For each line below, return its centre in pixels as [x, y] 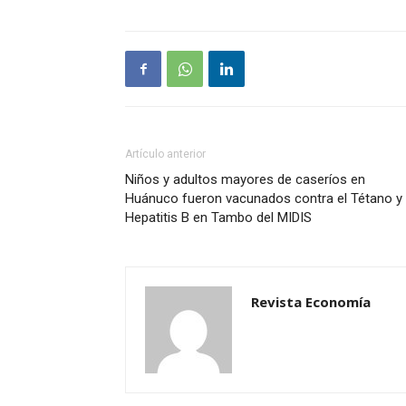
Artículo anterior [165, 154]
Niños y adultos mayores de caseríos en [245, 179]
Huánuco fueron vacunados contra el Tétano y [264, 198]
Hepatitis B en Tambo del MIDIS [218, 217]
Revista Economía [311, 302]
